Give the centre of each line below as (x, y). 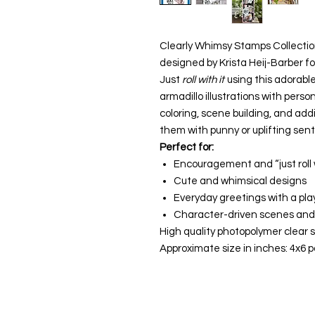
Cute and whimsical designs (240, 181)
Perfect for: (187, 147)
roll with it (203, 79)
